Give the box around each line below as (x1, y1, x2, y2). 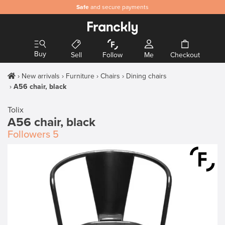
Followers (8, 129, 50, 141)
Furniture (66, 72, 94, 80)
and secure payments (89, 4, 149, 11)
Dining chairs (126, 72, 167, 80)
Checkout (170, 51, 200, 59)
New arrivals (22, 72, 60, 80)
